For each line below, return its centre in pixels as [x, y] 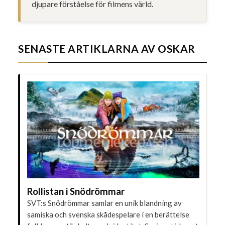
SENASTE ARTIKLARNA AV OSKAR [107, 48]
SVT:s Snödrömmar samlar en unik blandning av [105, 203]
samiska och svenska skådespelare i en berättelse [108, 214]
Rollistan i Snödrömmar [76, 191]
